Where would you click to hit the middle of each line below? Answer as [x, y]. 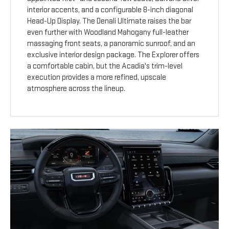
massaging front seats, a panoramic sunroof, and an [111, 44]
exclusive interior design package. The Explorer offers [113, 55]
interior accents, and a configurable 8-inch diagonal [110, 10]
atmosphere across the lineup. [76, 89]
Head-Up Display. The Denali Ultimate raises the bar [109, 21]
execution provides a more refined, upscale [97, 78]
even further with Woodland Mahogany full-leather [108, 33]
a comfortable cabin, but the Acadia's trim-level [105, 66]
